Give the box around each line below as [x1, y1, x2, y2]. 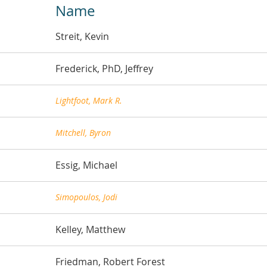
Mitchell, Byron [55, 126, 111, 138]
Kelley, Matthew [55, 222, 125, 236]
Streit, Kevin [55, 29, 109, 43]
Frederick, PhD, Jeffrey [55, 61, 153, 75]
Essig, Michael [55, 158, 117, 172]
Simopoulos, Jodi [55, 191, 117, 203]
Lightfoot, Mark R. [55, 94, 122, 106]
